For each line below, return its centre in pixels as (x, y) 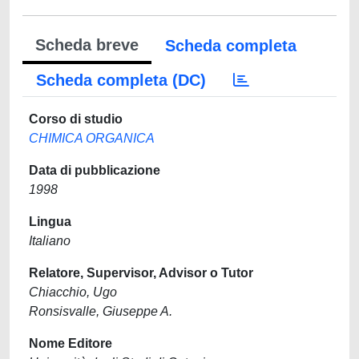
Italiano (50, 241)
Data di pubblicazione (95, 170)
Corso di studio (76, 119)
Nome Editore (71, 343)
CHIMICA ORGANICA (92, 138)
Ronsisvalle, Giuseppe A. (101, 311)
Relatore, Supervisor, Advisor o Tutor (141, 273)
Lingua (50, 222)
